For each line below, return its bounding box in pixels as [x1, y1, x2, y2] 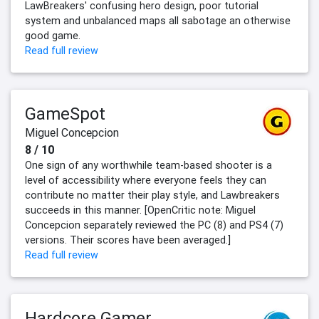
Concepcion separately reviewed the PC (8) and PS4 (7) [25, 219, 283, 232]
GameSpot [25, 103, 105, 125]
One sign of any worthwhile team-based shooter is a [25, 159, 272, 172]
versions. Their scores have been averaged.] [25, 234, 231, 247]
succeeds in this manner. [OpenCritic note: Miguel [25, 204, 256, 217]
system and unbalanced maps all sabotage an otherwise [25, 14, 291, 28]
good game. [25, 29, 80, 43]
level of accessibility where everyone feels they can [25, 174, 266, 187]
